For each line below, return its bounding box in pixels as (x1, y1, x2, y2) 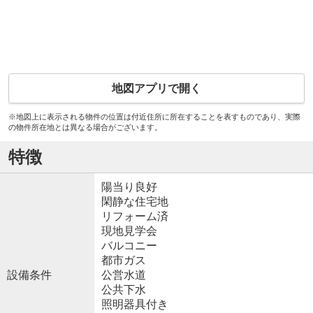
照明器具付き (101, 298, 168, 310)
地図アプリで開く (112, 82, 201, 95)
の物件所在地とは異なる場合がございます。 (8, 123, 162, 132)
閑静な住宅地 (101, 195, 168, 208)
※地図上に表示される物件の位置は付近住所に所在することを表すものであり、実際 (8, 112, 300, 122)
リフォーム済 (101, 210, 168, 222)
